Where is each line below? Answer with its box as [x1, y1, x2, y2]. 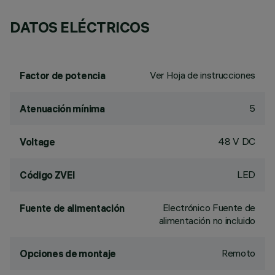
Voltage [20, 136, 55, 148]
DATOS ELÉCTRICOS [10, 18, 150, 36]
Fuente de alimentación [20, 202, 125, 214]
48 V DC [218, 135, 255, 147]
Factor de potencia [20, 69, 106, 82]
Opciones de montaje [20, 247, 116, 260]
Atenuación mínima [20, 103, 105, 115]
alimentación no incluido [158, 214, 255, 227]
